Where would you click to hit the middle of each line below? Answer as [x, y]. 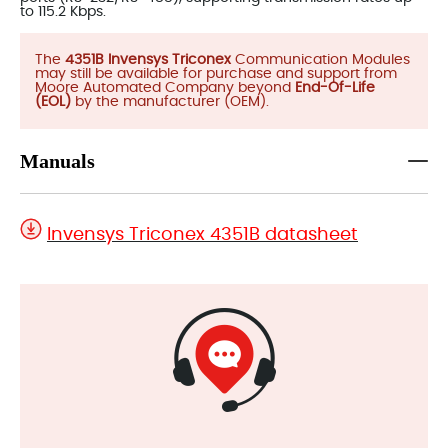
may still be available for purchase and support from [216, 74]
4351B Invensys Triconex [148, 60]
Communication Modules [320, 60]
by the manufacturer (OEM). [172, 102]
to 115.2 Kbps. [63, 12]
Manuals [57, 161]
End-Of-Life [335, 88]
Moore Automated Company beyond [165, 88]
